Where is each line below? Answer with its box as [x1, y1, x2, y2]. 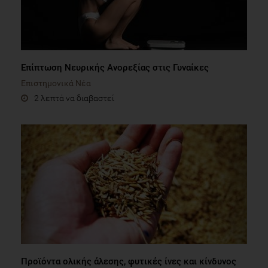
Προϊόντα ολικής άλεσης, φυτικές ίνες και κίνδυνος [21, 255, 236, 267]
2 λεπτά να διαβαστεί [34, 93, 114, 103]
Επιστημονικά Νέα [21, 78, 91, 88]
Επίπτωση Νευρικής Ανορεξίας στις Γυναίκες [21, 62, 209, 73]
